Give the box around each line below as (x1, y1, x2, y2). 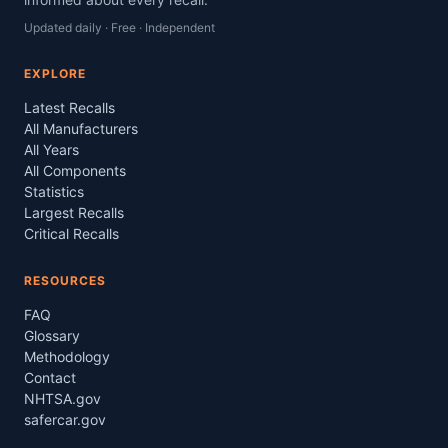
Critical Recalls (24, 225, 119, 242)
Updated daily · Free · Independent (24, 20, 215, 35)
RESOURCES (24, 273, 106, 288)
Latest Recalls (24, 99, 115, 116)
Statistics (24, 183, 84, 200)
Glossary (24, 327, 80, 344)
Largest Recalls (24, 204, 124, 221)
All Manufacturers (24, 120, 138, 137)
